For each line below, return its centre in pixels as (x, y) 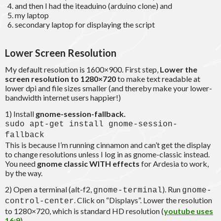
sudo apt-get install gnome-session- (91, 125)
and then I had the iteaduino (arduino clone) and (94, 6)
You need (20, 164)
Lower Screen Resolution (61, 53)
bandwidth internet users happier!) (63, 98)
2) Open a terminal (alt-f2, (49, 189)
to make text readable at (158, 79)
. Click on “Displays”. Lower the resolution (143, 200)
